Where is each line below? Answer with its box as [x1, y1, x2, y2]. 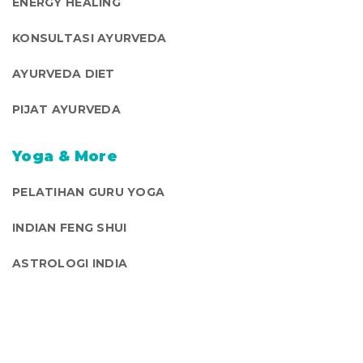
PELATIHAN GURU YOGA [12, 184, 165, 199]
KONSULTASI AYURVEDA [12, 30, 167, 45]
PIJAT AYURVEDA [12, 101, 121, 117]
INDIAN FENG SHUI [12, 220, 127, 235]
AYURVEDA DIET [12, 66, 115, 81]
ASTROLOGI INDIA [12, 255, 128, 271]
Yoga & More [12, 147, 117, 165]
